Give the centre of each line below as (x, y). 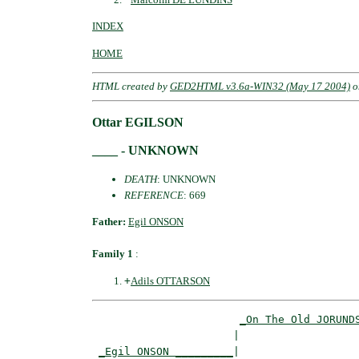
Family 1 (113, 254)
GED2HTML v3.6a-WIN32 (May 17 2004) (260, 87)
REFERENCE (154, 195)
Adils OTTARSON (170, 280)
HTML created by (131, 87)
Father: (110, 222)
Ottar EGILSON (138, 122)
